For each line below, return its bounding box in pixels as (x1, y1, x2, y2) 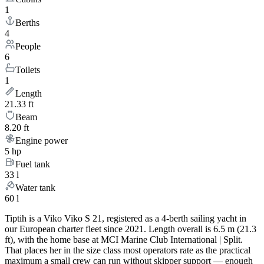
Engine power (15, 136, 68, 146)
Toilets (15, 65, 40, 75)
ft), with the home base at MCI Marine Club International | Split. (5, 235, 243, 245)
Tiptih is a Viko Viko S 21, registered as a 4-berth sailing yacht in (5, 213, 246, 224)
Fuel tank (15, 159, 50, 170)
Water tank (15, 183, 55, 193)
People (15, 41, 41, 52)
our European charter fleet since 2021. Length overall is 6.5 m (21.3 (5, 224, 256, 235)
